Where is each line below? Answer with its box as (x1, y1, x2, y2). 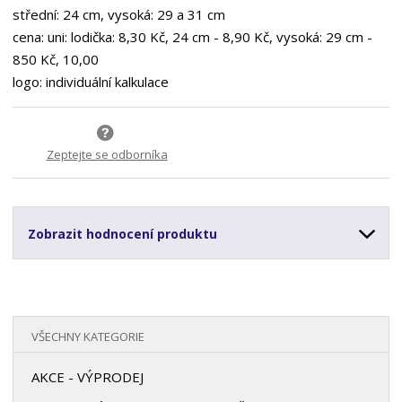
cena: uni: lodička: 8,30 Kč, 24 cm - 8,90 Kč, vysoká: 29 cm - (13, 28, 373, 47)
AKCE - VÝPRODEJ (31, 367, 144, 386)
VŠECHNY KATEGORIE (31, 328, 145, 345)
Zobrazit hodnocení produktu (28, 224, 218, 242)
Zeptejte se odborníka (46, 145, 168, 162)
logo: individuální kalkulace (13, 73, 170, 92)
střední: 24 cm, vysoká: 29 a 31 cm (13, 5, 226, 24)
